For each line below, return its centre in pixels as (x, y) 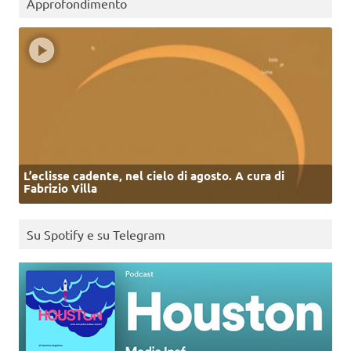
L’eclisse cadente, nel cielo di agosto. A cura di (154, 175)
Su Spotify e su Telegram (96, 235)
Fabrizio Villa (60, 188)
